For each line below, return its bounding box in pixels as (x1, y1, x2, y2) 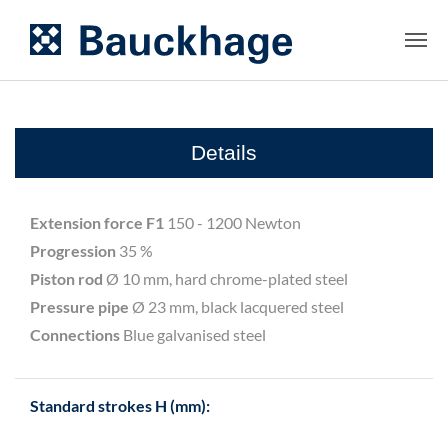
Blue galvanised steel (120, 325, 266, 344)
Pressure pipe (30, 297, 129, 316)
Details (191, 141, 257, 164)
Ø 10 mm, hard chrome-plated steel (103, 269, 348, 288)
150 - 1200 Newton (164, 213, 301, 232)
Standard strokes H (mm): (30, 396, 210, 415)
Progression (30, 241, 116, 260)
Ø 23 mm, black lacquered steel (129, 297, 344, 316)
